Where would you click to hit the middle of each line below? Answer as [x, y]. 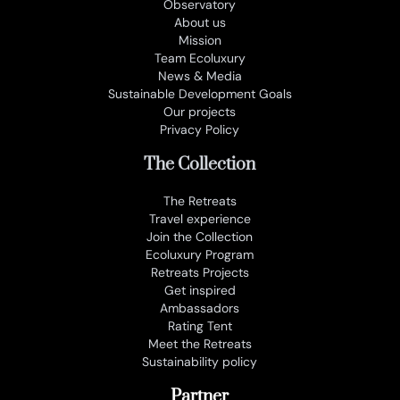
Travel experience [200, 218]
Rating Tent [200, 325]
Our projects [200, 111]
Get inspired [200, 290]
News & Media [200, 75]
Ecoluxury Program [200, 254]
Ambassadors [200, 308]
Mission [200, 40]
